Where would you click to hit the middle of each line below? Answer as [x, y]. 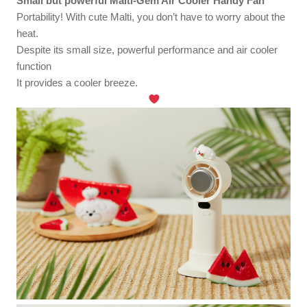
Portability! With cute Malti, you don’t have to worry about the [151, 17]
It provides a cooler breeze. [77, 83]
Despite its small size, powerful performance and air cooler [147, 50]
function [34, 66]
